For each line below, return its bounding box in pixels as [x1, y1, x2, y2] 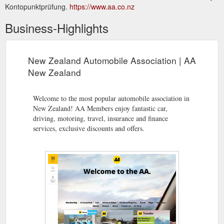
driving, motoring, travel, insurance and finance [33, 113, 168, 123]
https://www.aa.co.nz [69, 1, 134, 11]
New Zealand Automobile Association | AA [28, 54, 196, 66]
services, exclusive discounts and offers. [33, 123, 144, 133]
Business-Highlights [5, 19, 108, 36]
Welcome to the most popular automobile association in [33, 93, 189, 103]
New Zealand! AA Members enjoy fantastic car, [33, 103, 167, 113]
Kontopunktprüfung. [5, 1, 69, 11]
